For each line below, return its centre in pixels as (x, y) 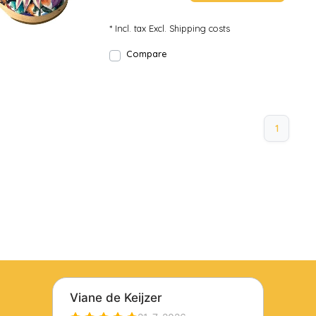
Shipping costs (200, 28)
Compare (146, 54)
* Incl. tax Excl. (139, 28)
